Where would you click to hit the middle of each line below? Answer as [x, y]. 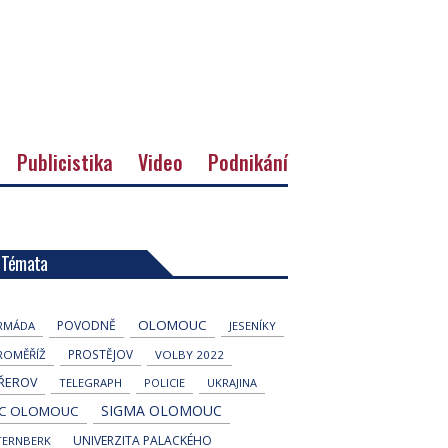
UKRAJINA [231, 382]
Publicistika [65, 161]
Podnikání [248, 161]
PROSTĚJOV [100, 353]
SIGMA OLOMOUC [161, 410]
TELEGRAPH [90, 382]
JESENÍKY [252, 325]
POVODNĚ [86, 325]
